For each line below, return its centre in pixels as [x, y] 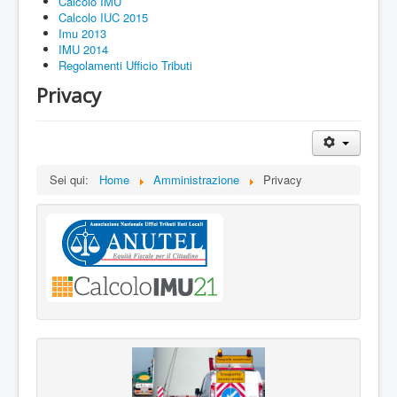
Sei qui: [73, 179]
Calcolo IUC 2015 [103, 17]
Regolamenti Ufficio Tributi [125, 65]
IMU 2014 [83, 49]
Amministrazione [196, 179]
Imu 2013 [82, 33]
